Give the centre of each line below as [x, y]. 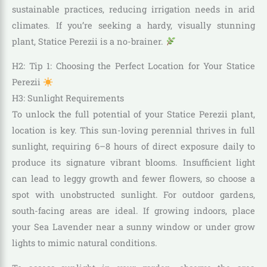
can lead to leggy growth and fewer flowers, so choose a [133, 179]
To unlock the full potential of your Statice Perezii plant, [133, 114]
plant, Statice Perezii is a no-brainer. [89, 41]
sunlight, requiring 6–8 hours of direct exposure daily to [133, 147]
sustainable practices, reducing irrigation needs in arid [133, 9]
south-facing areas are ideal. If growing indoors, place [133, 211]
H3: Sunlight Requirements [68, 98]
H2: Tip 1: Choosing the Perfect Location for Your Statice [133, 66]
